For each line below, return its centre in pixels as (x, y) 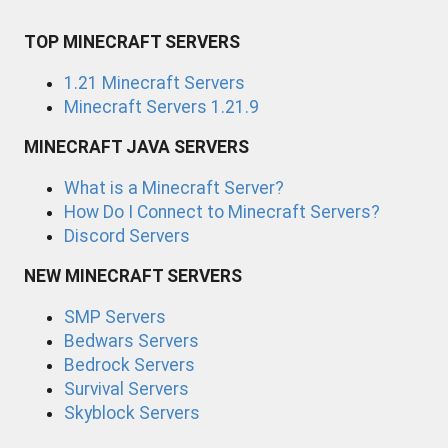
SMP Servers (115, 316)
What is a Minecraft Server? (174, 187)
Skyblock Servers (132, 412)
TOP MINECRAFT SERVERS (132, 42)
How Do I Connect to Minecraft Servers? (222, 211)
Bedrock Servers (129, 364)
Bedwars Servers (131, 340)
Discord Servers (127, 235)
